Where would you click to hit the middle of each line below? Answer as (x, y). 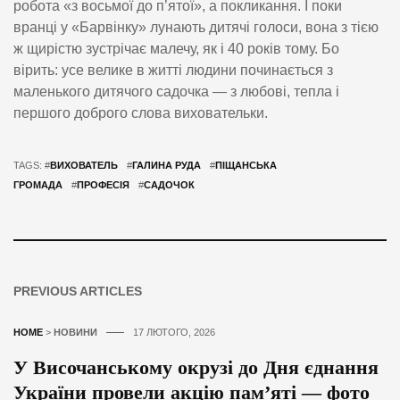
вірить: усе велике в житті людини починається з (173, 70)
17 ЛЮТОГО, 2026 (174, 332)
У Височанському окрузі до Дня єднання (196, 367)
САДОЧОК (169, 184)
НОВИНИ (75, 332)
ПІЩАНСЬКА (246, 165)
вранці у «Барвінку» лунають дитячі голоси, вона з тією (196, 27)
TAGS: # (32, 165)
